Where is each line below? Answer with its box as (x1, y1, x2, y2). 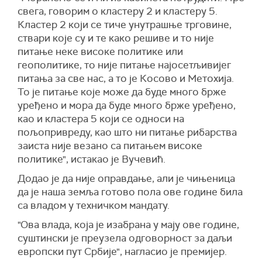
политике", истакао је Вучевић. (18, 152, 168, 166)
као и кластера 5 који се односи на (18, 112, 184, 125)
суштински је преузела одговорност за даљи (18, 231, 232, 244)
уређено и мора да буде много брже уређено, (18, 98, 236, 112)
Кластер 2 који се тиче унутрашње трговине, (18, 18, 232, 31)
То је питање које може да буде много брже (18, 85, 226, 98)
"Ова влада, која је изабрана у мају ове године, (18, 218, 239, 231)
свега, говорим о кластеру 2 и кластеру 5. (18, 4, 218, 18)
